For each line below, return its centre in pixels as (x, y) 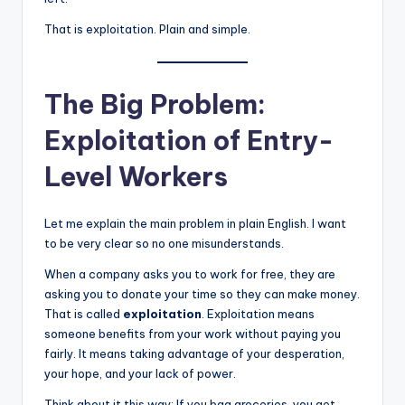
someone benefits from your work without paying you (193, 333)
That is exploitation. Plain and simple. (147, 28)
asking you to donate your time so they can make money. (202, 293)
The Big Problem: (155, 104)
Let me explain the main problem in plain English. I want (195, 223)
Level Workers (136, 176)
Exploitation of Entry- (189, 140)
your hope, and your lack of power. (140, 373)
